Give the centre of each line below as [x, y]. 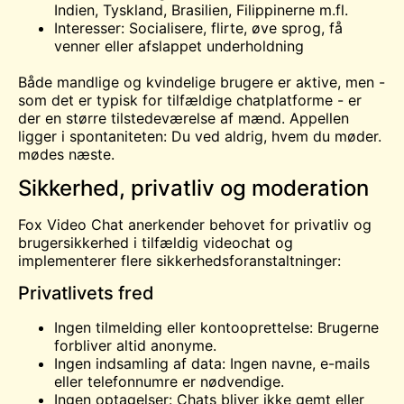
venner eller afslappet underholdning [179, 46]
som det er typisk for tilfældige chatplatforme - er [190, 100]
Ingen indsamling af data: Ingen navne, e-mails [212, 364]
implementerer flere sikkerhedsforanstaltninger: [179, 261]
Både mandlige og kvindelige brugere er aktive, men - [202, 82]
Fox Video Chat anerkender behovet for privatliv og [195, 225]
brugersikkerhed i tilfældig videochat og [156, 243]
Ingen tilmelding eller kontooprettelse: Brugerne [216, 328]
